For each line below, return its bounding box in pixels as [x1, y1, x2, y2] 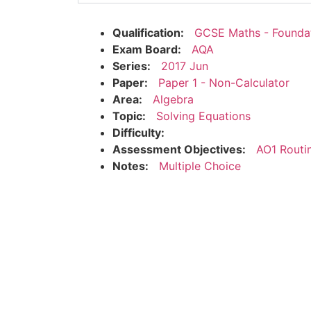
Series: [112, 58, 151, 73]
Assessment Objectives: [112, 142, 246, 156]
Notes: [112, 158, 149, 173]
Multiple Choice [159, 158, 241, 173]
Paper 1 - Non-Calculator [158, 75, 289, 90]
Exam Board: [112, 42, 181, 56]
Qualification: [112, 25, 184, 40]
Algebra [153, 92, 194, 106]
